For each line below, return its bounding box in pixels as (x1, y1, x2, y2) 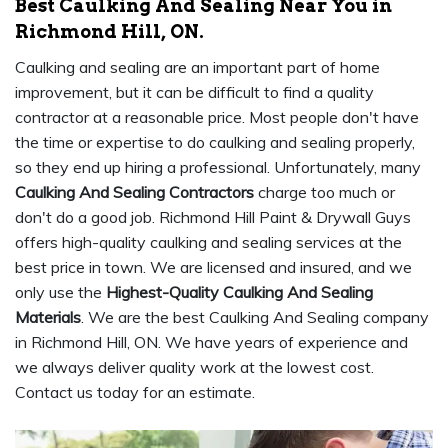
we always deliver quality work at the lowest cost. (15, 357, 374, 377)
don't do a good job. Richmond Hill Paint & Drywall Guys (15, 207, 411, 227)
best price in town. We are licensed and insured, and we (15, 257, 412, 277)
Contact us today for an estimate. (15, 382, 255, 402)
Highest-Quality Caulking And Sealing (106, 282, 373, 302)
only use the (15, 282, 106, 302)
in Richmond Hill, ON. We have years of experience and (15, 332, 408, 352)
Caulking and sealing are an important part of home (15, 57, 380, 77)
